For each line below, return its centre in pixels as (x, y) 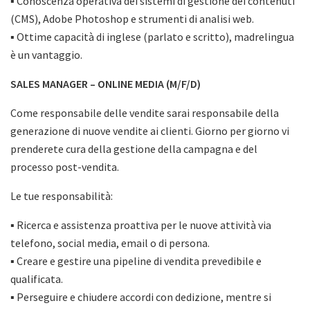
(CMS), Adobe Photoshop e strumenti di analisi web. (132, 19)
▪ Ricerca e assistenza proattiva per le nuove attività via (141, 225)
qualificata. (37, 279)
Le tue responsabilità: (62, 196)
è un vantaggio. (46, 55)
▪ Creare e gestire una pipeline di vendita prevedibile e (136, 261)
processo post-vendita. (65, 167)
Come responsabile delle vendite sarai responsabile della (145, 113)
